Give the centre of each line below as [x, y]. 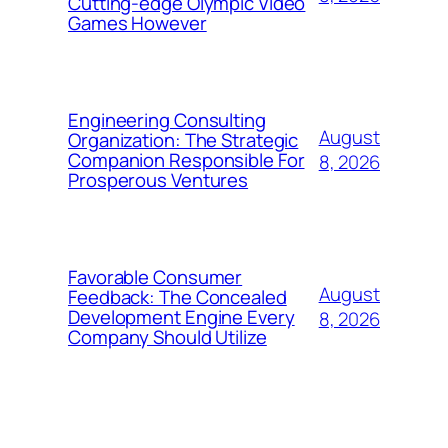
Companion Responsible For [186, 159]
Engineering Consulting [167, 119]
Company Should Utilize [167, 336]
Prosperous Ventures [158, 179]
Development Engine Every [181, 316]
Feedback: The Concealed [177, 296]
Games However [137, 22]
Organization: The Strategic [183, 139]
